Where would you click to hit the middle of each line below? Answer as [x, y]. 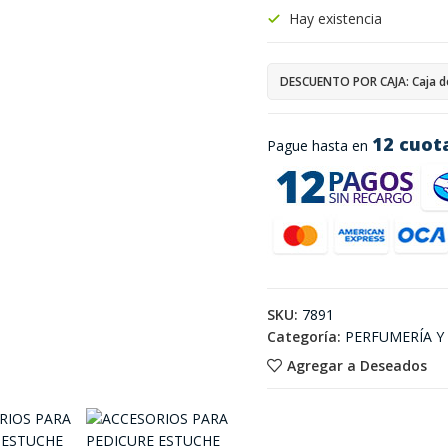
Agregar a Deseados [356, 365]
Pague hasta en [319, 145]
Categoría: [303, 336]
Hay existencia [335, 18]
